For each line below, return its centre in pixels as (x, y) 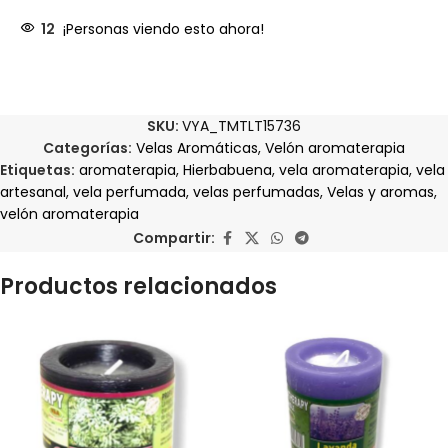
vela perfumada (129, 191)
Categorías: (87, 147)
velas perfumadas (256, 191)
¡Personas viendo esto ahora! (163, 28)
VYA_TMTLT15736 (241, 125)
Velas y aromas (380, 191)
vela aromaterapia (344, 169)
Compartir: (174, 238)
